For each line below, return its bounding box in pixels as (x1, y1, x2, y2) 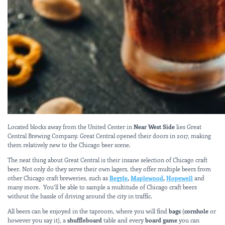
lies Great (175, 122, 201, 131)
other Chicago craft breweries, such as (8, 173, 109, 182)
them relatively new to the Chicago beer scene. (8, 140, 131, 149)
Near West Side (134, 122, 175, 131)
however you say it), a (8, 215, 67, 224)
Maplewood (131, 173, 163, 182)
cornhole (184, 206, 208, 215)
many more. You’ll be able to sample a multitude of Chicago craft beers (8, 182, 197, 191)
